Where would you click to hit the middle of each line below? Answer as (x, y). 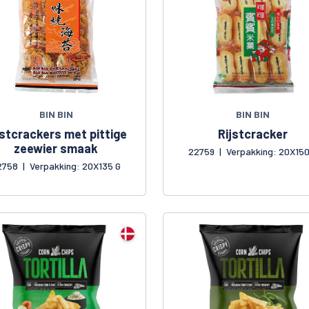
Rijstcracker (252, 133)
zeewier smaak (56, 148)
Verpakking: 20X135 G (74, 166)
